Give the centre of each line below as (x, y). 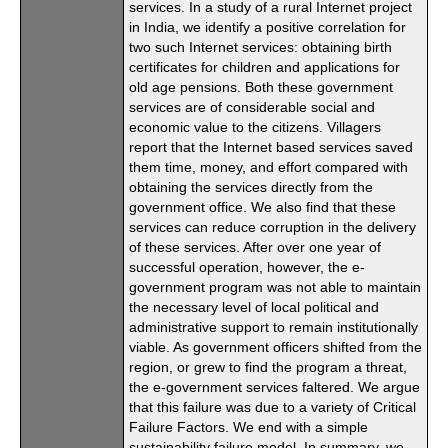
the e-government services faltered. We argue (274, 387)
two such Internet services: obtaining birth (260, 47)
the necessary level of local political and (254, 307)
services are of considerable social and (252, 107)
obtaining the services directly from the (251, 187)
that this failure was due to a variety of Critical (272, 407)
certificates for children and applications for (264, 67)
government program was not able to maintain (275, 287)
